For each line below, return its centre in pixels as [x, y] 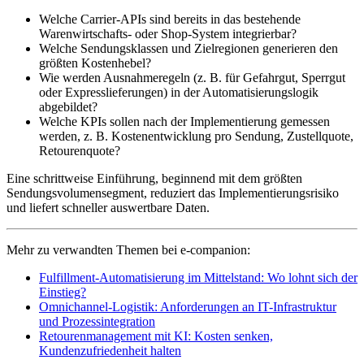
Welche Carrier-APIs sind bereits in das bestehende [170, 19]
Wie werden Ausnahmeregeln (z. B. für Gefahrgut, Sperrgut [192, 78]
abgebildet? [68, 107]
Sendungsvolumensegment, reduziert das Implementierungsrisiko [173, 193]
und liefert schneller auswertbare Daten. [108, 208]
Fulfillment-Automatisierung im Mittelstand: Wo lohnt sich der [198, 278]
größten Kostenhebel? [95, 63]
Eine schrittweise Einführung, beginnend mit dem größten [154, 179]
